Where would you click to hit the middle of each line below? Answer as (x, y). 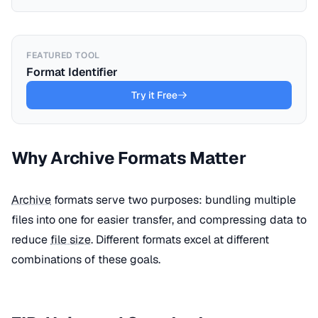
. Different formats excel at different (180, 240)
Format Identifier (72, 72)
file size (71, 240)
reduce (31, 240)
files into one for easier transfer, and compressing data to (159, 220)
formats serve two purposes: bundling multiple (174, 200)
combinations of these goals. (86, 259)
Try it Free (154, 95)
